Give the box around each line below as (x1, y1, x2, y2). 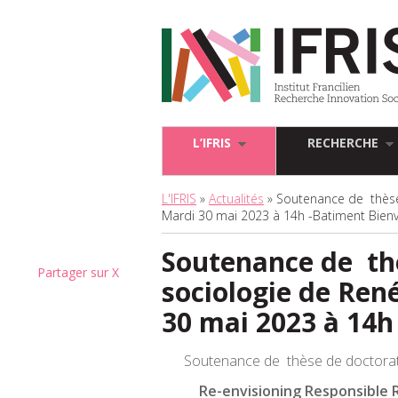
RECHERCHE (306, 134, 378, 151)
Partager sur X (37, 264, 119, 281)
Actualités (209, 190, 264, 207)
